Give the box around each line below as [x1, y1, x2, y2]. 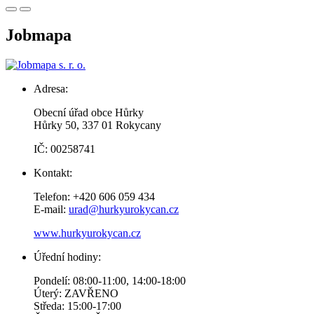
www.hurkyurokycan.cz [34, 226, 141, 239]
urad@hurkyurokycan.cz [69, 203, 179, 215]
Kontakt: [34, 166, 72, 179]
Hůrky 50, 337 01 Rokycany [34, 118, 161, 131]
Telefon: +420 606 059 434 [34, 190, 155, 203]
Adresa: [34, 82, 68, 95]
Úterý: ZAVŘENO [34, 287, 118, 299]
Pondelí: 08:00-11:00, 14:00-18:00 [34, 274, 186, 287]
